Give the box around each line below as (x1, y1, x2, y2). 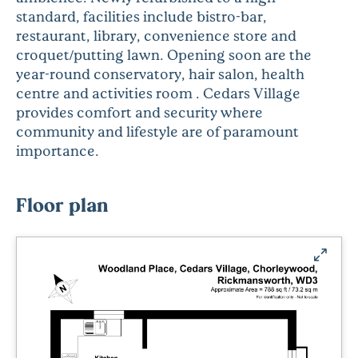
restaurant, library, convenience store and (16, 26, 296, 44)
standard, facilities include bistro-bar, (16, 6, 267, 25)
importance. (16, 141, 99, 159)
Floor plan (16, 192, 108, 216)
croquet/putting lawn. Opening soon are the (16, 45, 312, 63)
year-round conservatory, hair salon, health (16, 64, 304, 82)
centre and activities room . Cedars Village (16, 83, 300, 101)
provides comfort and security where (16, 102, 263, 121)
